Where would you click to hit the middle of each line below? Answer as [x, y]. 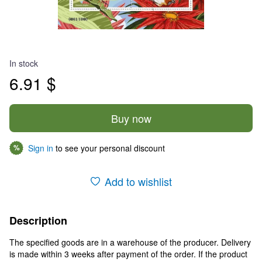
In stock [24, 63]
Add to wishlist [138, 181]
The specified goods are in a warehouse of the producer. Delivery [130, 242]
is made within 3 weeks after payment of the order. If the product [128, 254]
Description [38, 220]
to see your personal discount [109, 148]
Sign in [41, 148]
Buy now [131, 118]
